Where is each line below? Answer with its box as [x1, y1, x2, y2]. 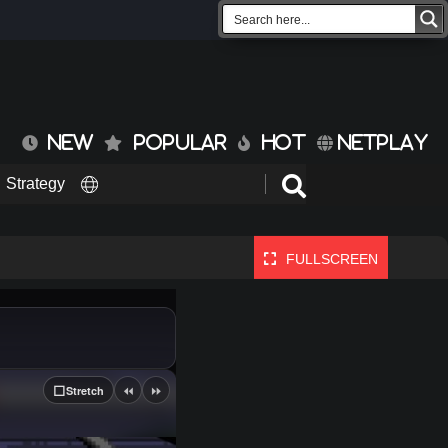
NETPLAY [333, 133, 428, 152]
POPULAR [134, 133, 227, 152]
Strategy [6, 175, 65, 193]
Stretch [66, 382, 104, 398]
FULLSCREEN [286, 250, 378, 267]
